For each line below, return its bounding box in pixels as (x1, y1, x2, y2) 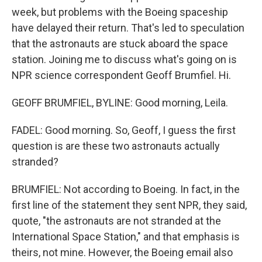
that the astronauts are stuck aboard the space (12, 37, 228, 50)
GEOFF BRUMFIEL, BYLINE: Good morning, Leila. (12, 96, 228, 109)
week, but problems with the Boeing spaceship (12, 6, 228, 18)
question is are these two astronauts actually (12, 140, 220, 152)
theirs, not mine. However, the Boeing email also (12, 246, 233, 258)
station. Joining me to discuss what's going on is (12, 53, 237, 65)
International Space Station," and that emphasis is (12, 230, 240, 243)
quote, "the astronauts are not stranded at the (12, 215, 221, 227)
